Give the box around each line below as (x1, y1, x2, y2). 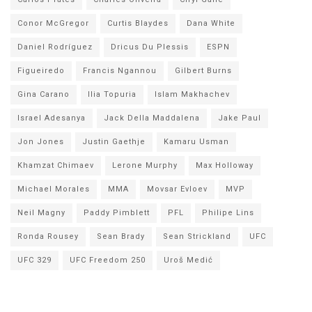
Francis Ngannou (83, 66, 157, 76)
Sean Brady (97, 232, 145, 242)
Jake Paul (218, 114, 261, 123)
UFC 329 (17, 256, 52, 265)
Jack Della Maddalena (104, 114, 200, 123)
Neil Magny (17, 208, 65, 218)
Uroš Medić (164, 256, 213, 265)
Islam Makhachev (155, 90, 230, 100)
